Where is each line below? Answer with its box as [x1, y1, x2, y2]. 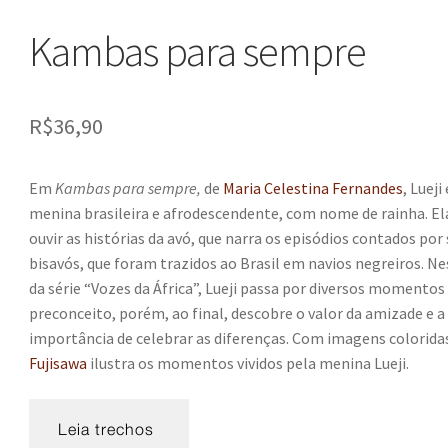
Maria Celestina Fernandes [223, 178, 404, 198]
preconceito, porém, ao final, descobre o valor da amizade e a [29, 303, 446, 323]
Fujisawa [29, 353, 88, 373]
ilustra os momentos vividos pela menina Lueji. [87, 353, 410, 373]
